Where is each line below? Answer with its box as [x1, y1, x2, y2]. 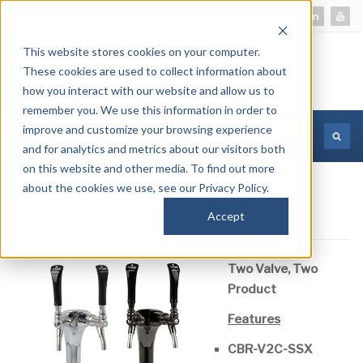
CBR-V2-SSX [13, 198, 186, 233]
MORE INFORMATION [187, 130, 288, 140]
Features [228, 312, 280, 327]
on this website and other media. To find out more [23, 161, 275, 175]
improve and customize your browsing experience [23, 122, 272, 136]
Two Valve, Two [228, 262, 318, 276]
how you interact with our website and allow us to [23, 83, 275, 97]
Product [228, 282, 276, 297]
